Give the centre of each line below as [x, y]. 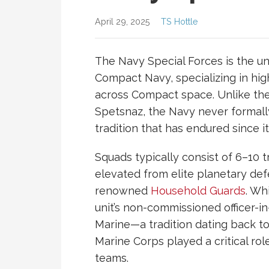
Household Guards [198, 191]
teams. [112, 258]
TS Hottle [180, 22]
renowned [123, 191]
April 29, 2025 [122, 22]
